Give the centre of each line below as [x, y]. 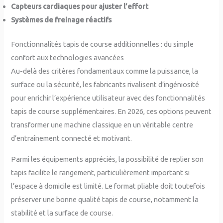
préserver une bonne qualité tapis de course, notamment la [105, 199]
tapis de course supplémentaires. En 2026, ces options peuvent [111, 111]
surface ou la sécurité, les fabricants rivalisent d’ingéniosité [105, 85]
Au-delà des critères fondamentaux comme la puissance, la [105, 71]
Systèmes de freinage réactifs [61, 20]
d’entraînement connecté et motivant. [72, 138]
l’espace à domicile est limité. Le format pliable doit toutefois [108, 186]
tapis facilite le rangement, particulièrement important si [101, 172]
